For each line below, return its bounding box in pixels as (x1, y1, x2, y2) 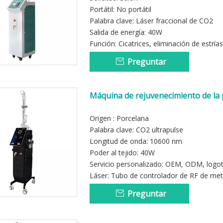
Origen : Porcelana (90, 113, 149, 123)
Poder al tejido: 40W (90, 148, 155, 157)
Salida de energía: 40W (90, 27, 162, 37)
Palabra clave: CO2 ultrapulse (90, 125, 183, 134)
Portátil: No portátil (90, 4, 151, 14)
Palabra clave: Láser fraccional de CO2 (90, 16, 213, 25)
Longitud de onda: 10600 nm (90, 136, 182, 146)
